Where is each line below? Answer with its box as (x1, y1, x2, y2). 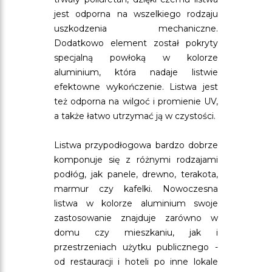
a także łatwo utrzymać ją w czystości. (54, 110, 216, 121)
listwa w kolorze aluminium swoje (54, 198, 218, 209)
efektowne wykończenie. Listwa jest (54, 81, 218, 92)
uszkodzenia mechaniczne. (54, 23, 218, 34)
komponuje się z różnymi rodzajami (54, 154, 218, 165)
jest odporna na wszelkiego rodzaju (54, 8, 218, 19)
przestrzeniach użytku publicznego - (54, 242, 218, 253)
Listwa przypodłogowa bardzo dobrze (54, 140, 218, 151)
